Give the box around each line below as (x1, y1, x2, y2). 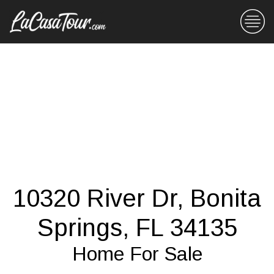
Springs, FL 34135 (37, 214, 237, 241)
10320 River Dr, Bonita (13, 185, 261, 212)
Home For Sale (72, 243, 202, 265)
